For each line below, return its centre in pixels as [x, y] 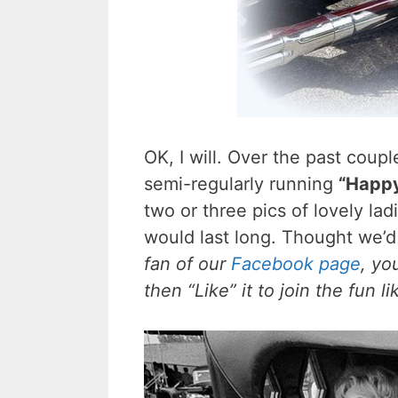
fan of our [187, 263]
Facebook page [296, 263]
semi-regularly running [241, 183]
